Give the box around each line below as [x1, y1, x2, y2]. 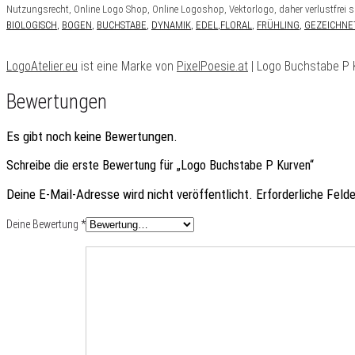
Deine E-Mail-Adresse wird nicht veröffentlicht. [6, 185, 253, 202]
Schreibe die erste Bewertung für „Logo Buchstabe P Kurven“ [6, 157, 314, 173]
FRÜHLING [257, 19, 300, 32]
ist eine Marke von [78, 58, 177, 74]
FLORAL [220, 19, 252, 32]
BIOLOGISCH [6, 19, 57, 32]
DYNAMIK [151, 19, 191, 32]
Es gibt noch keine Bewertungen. [6, 128, 177, 144]
